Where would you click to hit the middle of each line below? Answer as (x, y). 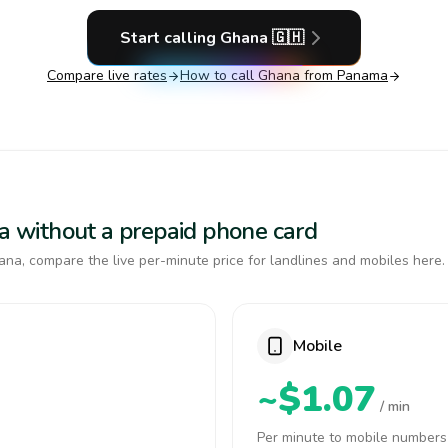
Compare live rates (107, 75)
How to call (219, 75)
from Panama (344, 75)
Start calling (170, 38)
